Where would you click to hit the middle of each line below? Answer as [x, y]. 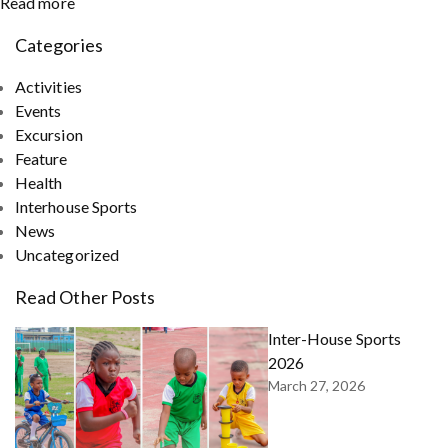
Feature [41, 159]
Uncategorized [67, 255]
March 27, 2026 [316, 386]
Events [38, 111]
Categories [59, 45]
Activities [48, 87]
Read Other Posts [85, 297]
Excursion [49, 135]
